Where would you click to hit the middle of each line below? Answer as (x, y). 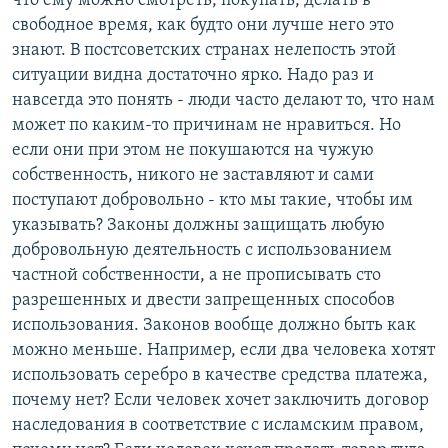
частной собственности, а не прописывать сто (196, 276)
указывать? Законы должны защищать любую (198, 226)
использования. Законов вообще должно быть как (214, 326)
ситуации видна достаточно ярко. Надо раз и (193, 76)
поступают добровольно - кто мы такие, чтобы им (212, 201)
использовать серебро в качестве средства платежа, (220, 376)
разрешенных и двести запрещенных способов (203, 301)
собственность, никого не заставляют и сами (193, 176)
